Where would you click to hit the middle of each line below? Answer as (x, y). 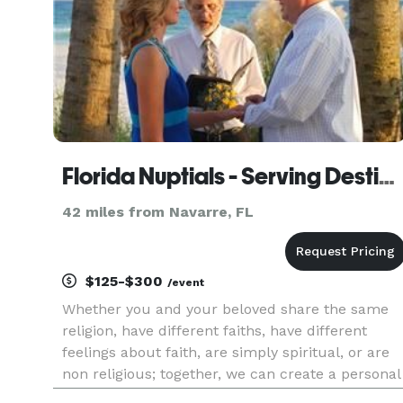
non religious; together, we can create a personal (231, 374)
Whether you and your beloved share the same (225, 309)
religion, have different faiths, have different (215, 331)
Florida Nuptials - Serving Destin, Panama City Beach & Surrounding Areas (387, 176)
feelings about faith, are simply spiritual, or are (226, 352)
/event (186, 282)
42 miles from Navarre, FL (158, 212)
